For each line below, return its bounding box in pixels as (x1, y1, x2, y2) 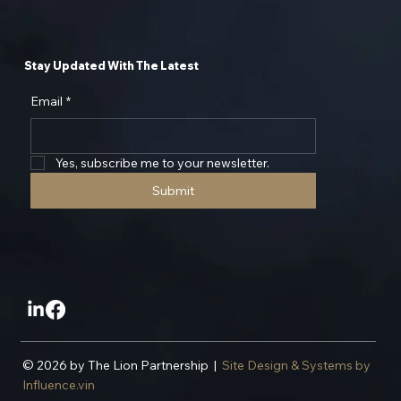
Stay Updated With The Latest (24, 58, 200, 73)
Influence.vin (22, 377, 96, 394)
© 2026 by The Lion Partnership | (22, 357, 223, 374)
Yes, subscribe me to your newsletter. (55, 154, 269, 171)
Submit (151, 182, 194, 199)
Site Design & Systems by (222, 357, 371, 374)
